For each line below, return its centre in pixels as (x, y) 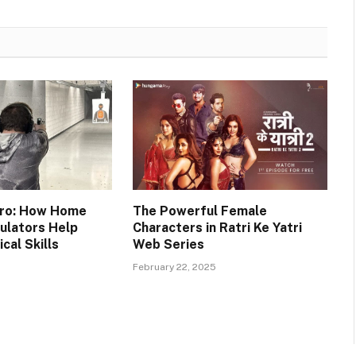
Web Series (168, 245)
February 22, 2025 (174, 267)
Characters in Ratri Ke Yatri (217, 228)
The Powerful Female (199, 211)
